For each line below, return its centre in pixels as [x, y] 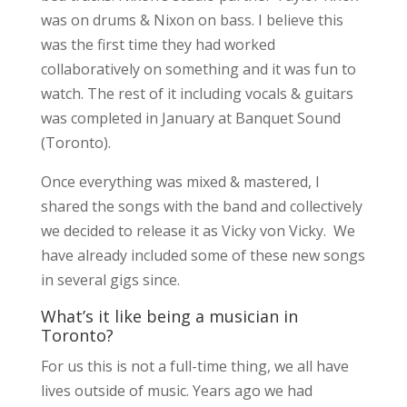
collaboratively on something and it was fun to [198, 69]
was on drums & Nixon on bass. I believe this [192, 20]
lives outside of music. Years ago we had [176, 390]
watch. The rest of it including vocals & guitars [197, 93]
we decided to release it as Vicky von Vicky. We [198, 230]
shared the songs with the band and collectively [201, 206]
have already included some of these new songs [203, 255]
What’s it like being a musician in [169, 316]
